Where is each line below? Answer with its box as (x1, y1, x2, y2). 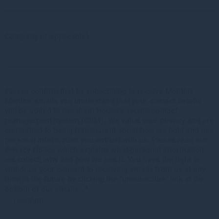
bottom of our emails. (5, 184, 81, 194)
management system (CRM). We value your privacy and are (5, 116, 214, 126)
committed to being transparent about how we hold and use (5, 126, 214, 135)
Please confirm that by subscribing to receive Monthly (5, 87, 194, 96)
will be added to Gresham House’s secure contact (5, 106, 177, 116)
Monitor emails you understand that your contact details (5, 96, 201, 106)
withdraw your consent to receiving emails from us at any (5, 165, 206, 175)
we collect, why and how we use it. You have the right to (5, 155, 200, 165)
